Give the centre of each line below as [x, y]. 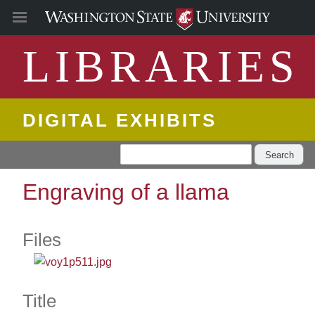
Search [279, 155]
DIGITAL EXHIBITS [120, 120]
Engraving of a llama [126, 192]
